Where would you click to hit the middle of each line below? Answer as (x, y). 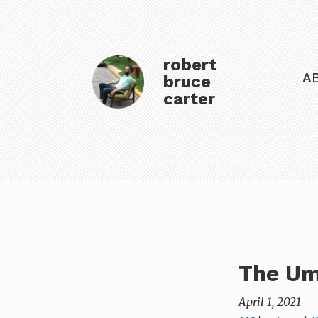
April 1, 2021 (270, 301)
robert (190, 65)
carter (189, 99)
